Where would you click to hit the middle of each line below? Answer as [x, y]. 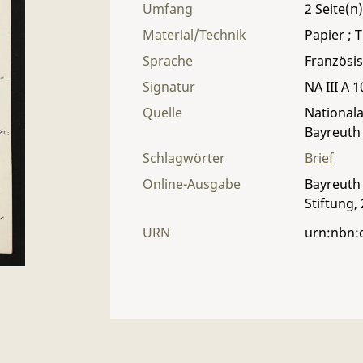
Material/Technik [194, 35]
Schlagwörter [184, 158]
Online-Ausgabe [192, 184]
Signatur [169, 87]
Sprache [168, 61]
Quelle [162, 113]
